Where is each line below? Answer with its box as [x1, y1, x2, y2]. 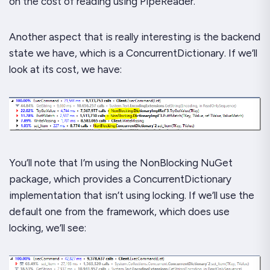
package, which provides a [9, 172, 133, 185]
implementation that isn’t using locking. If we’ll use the [9, 189, 254, 201]
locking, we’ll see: [9, 221, 86, 234]
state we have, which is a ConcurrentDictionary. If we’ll [9, 46, 257, 59]
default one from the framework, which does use [9, 205, 230, 218]
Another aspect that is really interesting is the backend [9, 30, 260, 43]
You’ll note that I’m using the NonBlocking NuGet [9, 156, 233, 169]
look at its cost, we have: [9, 63, 122, 75]
